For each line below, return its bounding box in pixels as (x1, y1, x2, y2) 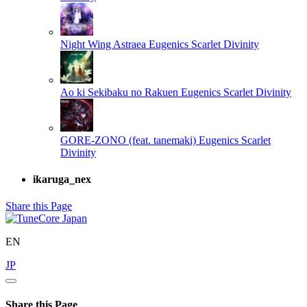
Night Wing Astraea (60, 38, 146, 50)
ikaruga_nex (33, 173, 91, 186)
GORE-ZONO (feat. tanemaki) (60, 134, 196, 146)
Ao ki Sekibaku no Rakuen (60, 86, 178, 98)
